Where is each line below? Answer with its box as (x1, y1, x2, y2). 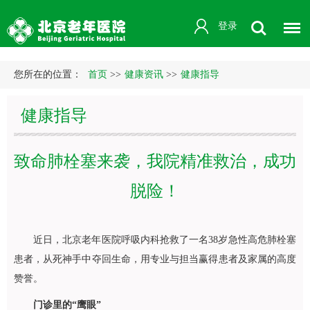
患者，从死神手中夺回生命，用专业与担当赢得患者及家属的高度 (14, 254, 296, 264)
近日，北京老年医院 (33, 235, 121, 245)
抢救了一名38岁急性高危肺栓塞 (160, 235, 297, 245)
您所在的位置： (14, 69, 84, 80)
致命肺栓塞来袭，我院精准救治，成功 (14, 152, 296, 170)
